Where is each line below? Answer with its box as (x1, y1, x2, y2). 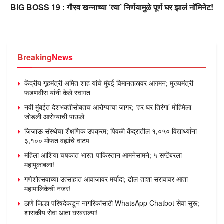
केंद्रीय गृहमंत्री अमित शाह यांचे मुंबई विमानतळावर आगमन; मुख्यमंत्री (24, 77, 193, 88)
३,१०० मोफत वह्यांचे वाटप (24, 135, 89, 145)
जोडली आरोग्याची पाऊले (24, 111, 84, 121)
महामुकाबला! (24, 159, 54, 169)
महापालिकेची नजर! (24, 183, 71, 193)
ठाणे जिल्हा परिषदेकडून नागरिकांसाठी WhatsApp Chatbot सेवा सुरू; (24, 197, 199, 208)
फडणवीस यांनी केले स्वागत (24, 87, 90, 97)
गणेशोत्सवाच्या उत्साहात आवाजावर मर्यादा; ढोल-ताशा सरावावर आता (24, 173, 188, 184)
